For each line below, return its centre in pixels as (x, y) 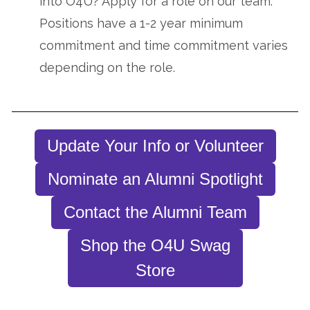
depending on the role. (107, 68)
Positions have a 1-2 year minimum (141, 24)
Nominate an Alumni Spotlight (155, 179)
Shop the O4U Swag (155, 245)
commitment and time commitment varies (164, 46)
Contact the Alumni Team (155, 212)
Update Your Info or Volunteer (155, 145)
